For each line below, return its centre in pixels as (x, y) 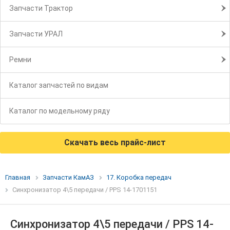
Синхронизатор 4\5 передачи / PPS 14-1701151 (85, 190)
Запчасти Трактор (41, 8)
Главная (18, 178)
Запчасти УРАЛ (36, 34)
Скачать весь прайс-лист (115, 143)
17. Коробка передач (139, 178)
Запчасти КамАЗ (68, 178)
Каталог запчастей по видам (59, 85)
